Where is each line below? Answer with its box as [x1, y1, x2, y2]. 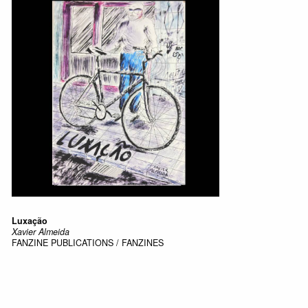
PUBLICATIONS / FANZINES [50, 236, 164, 249]
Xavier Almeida [11, 225, 69, 238]
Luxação [11, 214, 47, 227]
